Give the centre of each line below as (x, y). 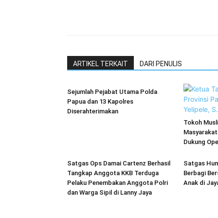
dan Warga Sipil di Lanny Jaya (109, 192)
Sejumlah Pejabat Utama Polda (112, 92)
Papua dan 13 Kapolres (100, 101)
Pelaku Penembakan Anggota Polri (118, 183)
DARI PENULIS (161, 64)
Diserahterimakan (93, 111)
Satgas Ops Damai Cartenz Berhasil (119, 163)
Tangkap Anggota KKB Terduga (113, 173)
